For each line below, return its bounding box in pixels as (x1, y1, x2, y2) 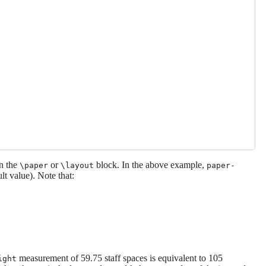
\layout (61, 160, 94, 170)
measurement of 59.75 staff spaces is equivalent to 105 (17, 252, 223, 263)
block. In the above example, (94, 159, 207, 170)
